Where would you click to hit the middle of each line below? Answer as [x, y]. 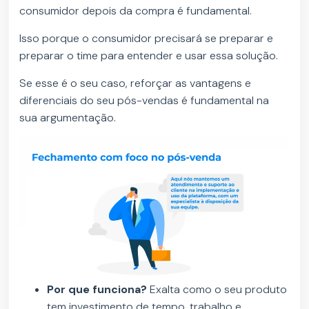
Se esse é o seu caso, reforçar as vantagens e [136, 83]
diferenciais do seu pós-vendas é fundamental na [144, 101]
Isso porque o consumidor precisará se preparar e [147, 39]
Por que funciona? [97, 290]
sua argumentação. [68, 118]
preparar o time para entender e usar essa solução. [150, 56]
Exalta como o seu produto [217, 290]
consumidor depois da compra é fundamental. [136, 11]
